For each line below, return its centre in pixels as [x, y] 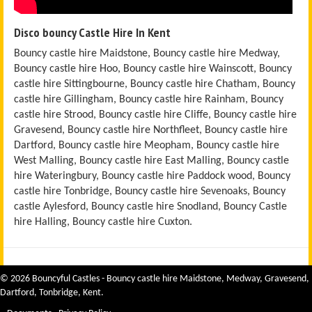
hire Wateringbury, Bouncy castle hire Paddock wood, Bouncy [152, 176]
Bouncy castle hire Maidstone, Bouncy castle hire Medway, [147, 53]
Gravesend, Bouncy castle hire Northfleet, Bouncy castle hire [151, 130]
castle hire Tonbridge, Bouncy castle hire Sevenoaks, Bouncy [150, 191]
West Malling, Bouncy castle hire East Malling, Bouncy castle [151, 161]
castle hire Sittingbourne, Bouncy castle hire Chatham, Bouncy [155, 84]
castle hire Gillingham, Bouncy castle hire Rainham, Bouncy [149, 99]
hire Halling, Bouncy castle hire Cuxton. [103, 222]
